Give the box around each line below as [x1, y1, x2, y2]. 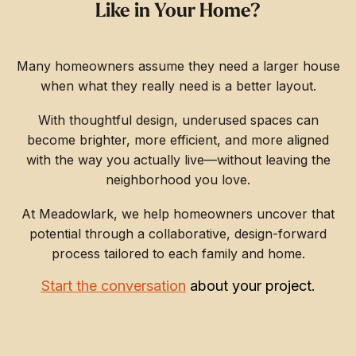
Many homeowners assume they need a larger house [16, 58, 340, 74]
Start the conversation [41, 277, 186, 294]
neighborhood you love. [106, 172, 250, 188]
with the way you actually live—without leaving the [25, 152, 331, 168]
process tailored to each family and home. [51, 246, 305, 261]
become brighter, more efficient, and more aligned [27, 132, 329, 148]
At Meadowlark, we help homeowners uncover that [21, 206, 335, 222]
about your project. [189, 277, 315, 294]
